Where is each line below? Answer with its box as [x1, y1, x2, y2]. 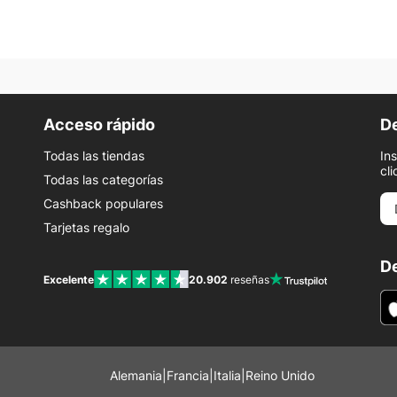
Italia [213, 368, 241, 384]
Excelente [43, 272, 94, 286]
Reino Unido [245, 368, 315, 384]
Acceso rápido [43, 115, 155, 135]
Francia [166, 368, 209, 384]
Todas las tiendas [43, 148, 144, 164]
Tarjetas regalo [43, 220, 129, 236]
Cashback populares [43, 196, 163, 212]
